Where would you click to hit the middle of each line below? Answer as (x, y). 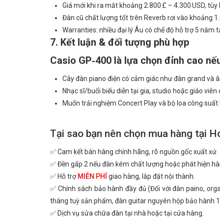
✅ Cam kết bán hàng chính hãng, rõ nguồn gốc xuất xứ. (134, 152)
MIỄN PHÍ (92, 176)
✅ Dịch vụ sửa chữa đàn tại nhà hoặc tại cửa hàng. (127, 213)
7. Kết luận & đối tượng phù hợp (120, 42)
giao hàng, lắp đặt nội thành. (151, 176)
